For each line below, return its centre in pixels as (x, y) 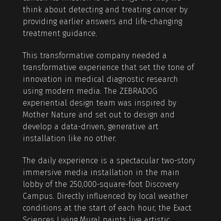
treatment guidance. (60, 34)
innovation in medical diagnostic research (100, 79)
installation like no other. (69, 139)
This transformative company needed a (94, 56)
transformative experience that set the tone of (108, 68)
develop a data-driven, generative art (90, 127)
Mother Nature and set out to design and (98, 115)
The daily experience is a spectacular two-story (109, 161)
